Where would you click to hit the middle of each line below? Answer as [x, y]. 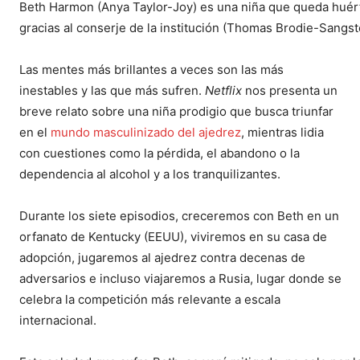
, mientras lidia [282, 132]
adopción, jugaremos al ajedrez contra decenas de [162, 257]
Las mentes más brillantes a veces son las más [151, 69]
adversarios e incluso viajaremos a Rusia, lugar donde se [180, 278]
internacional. [58, 320]
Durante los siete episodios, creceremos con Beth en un [179, 215]
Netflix [223, 90]
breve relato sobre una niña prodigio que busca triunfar [176, 111]
